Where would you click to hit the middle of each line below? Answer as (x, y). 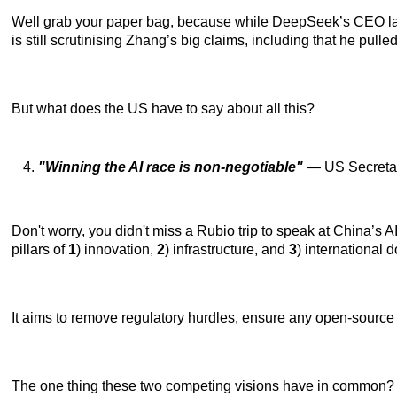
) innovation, (117, 249)
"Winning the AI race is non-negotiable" (172, 167)
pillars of (40, 249)
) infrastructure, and (227, 249)
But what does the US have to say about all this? (163, 108)
